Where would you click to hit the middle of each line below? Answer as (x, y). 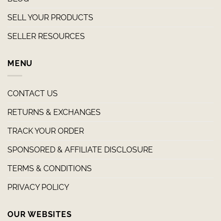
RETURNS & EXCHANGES (54, 112)
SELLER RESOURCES (46, 36)
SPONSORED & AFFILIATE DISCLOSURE (80, 149)
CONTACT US (33, 93)
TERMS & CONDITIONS (50, 168)
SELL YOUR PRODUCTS (50, 17)
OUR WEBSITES (40, 214)
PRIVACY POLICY (38, 187)
